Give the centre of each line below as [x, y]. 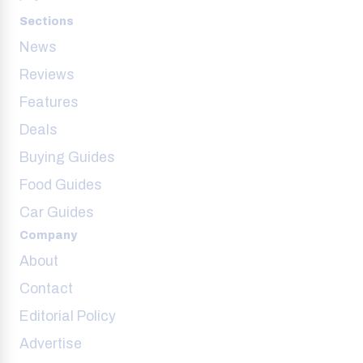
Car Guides [57, 213]
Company [48, 236]
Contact [46, 289]
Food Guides [61, 186]
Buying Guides [67, 158]
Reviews [47, 75]
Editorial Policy [68, 317]
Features [49, 103]
